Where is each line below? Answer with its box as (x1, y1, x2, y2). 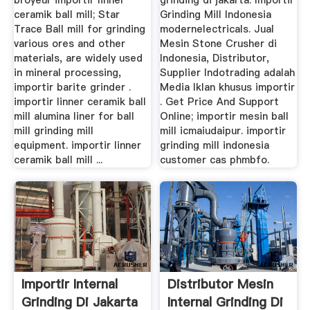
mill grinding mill (13, 124, 93, 138)
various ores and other (13, 37, 125, 51)
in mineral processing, (13, 66, 121, 80)
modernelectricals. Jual (160, 22, 275, 37)
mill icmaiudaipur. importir (160, 124, 286, 138)
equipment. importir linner (13, 138, 141, 153)
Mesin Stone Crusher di (160, 37, 277, 51)
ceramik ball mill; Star (13, 8, 120, 22)
